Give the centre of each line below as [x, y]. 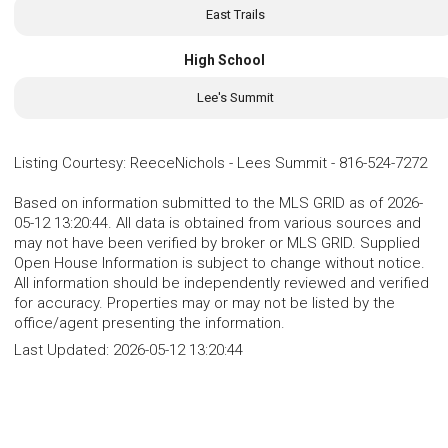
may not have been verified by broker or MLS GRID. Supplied [217, 243]
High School [224, 59]
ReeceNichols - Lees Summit [228, 163]
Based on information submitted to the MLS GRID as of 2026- [218, 203]
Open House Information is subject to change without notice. [219, 263]
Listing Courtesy [68, 163]
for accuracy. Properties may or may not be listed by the [204, 303]
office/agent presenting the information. [149, 323]
